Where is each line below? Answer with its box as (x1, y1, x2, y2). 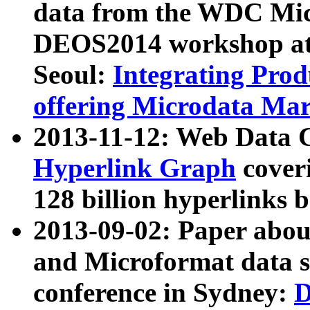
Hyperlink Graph (33, 153, 236, 183)
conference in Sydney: (33, 277, 294, 308)
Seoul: (33, 60, 113, 90)
